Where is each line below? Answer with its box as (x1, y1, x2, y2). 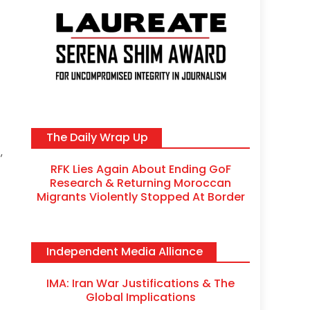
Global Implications (85, 289, 196, 305)
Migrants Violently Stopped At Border (36, 188, 245, 205)
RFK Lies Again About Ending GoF (50, 161, 231, 177)
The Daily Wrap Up (46, 129, 149, 145)
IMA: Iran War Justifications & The (46, 275, 235, 291)
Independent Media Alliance (46, 243, 203, 259)
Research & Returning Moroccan (50, 174, 232, 191)
